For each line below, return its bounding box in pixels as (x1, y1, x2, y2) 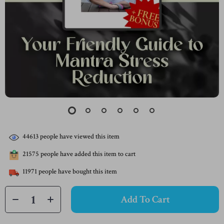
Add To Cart (120, 193, 170, 206)
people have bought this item (37, 167, 117, 176)
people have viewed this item (38, 132, 119, 141)
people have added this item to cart (39, 149, 135, 159)
